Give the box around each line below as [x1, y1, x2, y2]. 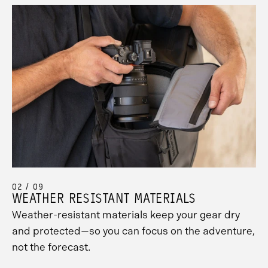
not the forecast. [12, 241, 90, 254]
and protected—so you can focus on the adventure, [12, 225, 255, 237]
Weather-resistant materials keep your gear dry [12, 209, 240, 221]
